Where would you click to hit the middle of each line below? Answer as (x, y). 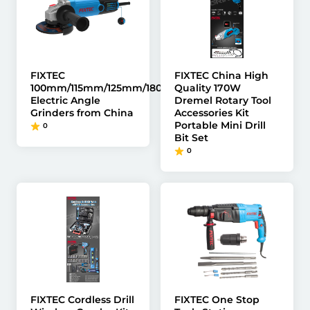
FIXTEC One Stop (217, 300)
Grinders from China (82, 113)
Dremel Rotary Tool (223, 100)
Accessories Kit (212, 113)
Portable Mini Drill (220, 125)
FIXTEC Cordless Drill (82, 300)
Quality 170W (208, 88)
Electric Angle (65, 100)
